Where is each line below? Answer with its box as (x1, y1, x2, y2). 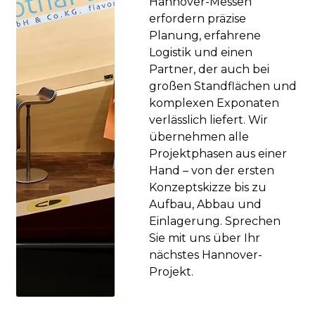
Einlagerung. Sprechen (149, 214, 281, 228)
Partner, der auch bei (149, 62, 270, 76)
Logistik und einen (149, 45, 253, 59)
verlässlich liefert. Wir (149, 112, 269, 127)
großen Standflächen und (149, 79, 297, 93)
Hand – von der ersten (149, 163, 275, 177)
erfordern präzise (149, 11, 247, 25)
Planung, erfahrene (149, 28, 262, 42)
